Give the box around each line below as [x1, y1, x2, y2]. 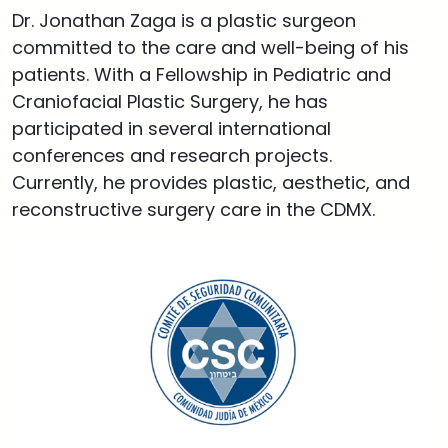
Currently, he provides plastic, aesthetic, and [12, 170, 410, 195]
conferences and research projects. [12, 143, 332, 168]
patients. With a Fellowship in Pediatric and [12, 62, 391, 87]
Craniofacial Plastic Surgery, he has [12, 89, 328, 114]
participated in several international [12, 116, 331, 141]
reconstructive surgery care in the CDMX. [12, 197, 375, 222]
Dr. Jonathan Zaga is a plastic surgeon [12, 8, 356, 33]
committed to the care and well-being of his [12, 35, 409, 60]
